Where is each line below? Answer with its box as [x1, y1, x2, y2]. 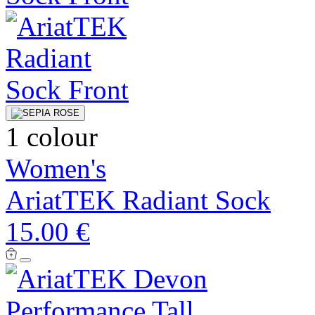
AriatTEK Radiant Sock [6, 184, 271, 215]
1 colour [6, 121, 98, 152]
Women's [6, 153, 106, 184]
